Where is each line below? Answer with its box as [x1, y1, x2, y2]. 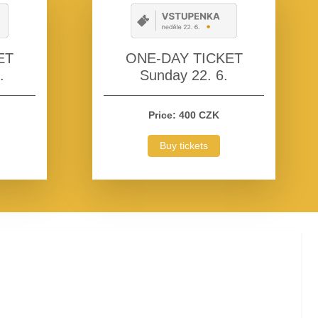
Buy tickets [160, 140, 208, 152]
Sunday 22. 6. [140, 67, 228, 84]
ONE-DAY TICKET [125, 50, 243, 67]
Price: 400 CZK [148, 109, 219, 121]
